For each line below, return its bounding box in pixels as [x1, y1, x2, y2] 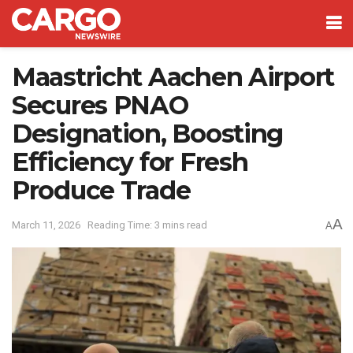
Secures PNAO [12, 90, 188, 121]
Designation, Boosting [12, 118, 284, 149]
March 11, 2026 [12, 219, 80, 232]
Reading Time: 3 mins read [87, 219, 207, 232]
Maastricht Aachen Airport [12, 61, 334, 92]
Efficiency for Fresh [12, 147, 248, 177]
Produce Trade [12, 175, 191, 206]
